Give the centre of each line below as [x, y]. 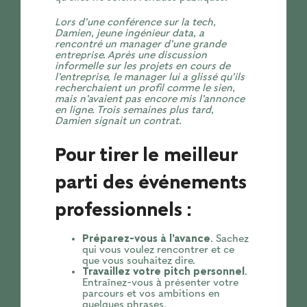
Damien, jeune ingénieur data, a [129, 33]
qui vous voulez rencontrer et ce [158, 250]
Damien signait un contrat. [118, 121]
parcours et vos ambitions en [151, 294]
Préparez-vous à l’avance [146, 239]
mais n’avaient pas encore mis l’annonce [149, 99]
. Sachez [229, 239]
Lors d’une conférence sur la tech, [135, 22]
